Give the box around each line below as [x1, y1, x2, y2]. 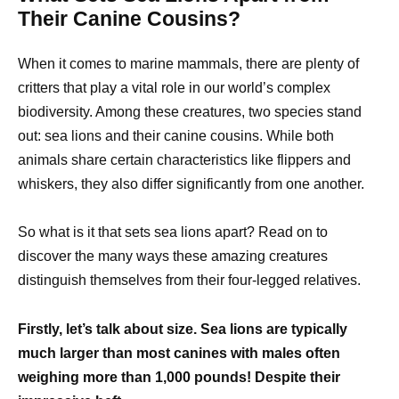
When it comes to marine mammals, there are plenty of [18, 56, 359, 72]
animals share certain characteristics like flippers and [18, 152, 351, 168]
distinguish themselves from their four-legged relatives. [18, 273, 361, 289]
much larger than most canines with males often [18, 345, 340, 361]
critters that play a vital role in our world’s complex [18, 80, 330, 96]
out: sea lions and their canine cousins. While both [18, 128, 334, 144]
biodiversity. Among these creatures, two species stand [18, 104, 362, 120]
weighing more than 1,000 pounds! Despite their [18, 369, 340, 385]
